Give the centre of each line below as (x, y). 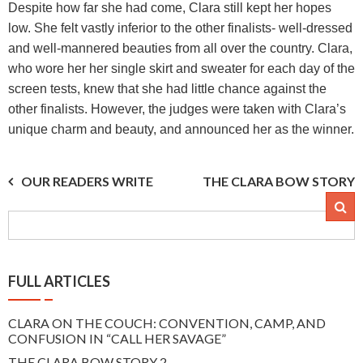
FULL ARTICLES (59, 281)
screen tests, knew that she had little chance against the (167, 89)
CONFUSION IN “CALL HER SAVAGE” (117, 338)
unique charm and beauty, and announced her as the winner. (181, 129)
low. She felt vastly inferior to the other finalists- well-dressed (180, 28)
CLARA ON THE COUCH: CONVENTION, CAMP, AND (167, 323)
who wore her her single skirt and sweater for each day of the (181, 68)
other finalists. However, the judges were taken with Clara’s (177, 109)
